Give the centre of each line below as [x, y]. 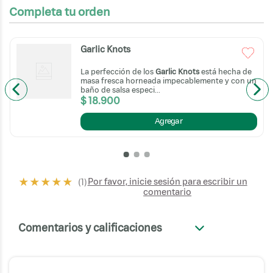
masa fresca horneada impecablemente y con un [168, 80]
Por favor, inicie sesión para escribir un [167, 182]
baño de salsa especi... [120, 90]
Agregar [168, 121]
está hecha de [225, 71]
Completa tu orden [59, 11]
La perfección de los [118, 71]
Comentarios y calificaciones [90, 228]
